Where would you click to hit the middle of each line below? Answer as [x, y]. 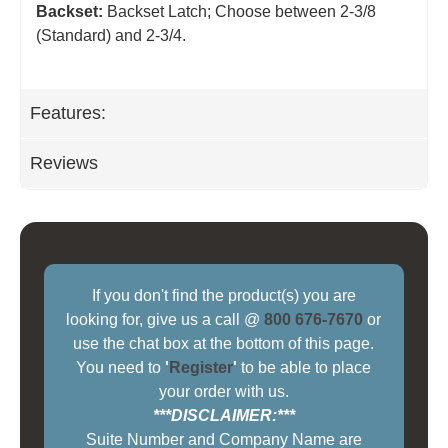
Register [201, 368]
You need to [121, 368]
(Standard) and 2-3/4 [109, 35]
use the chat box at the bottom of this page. [224, 344]
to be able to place [304, 368]
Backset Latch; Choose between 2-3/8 [239, 11]
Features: [68, 112]
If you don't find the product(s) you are [223, 296]
